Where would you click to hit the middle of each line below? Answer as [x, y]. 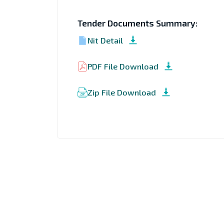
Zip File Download [121, 92]
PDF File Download [123, 66]
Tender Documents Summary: [137, 23]
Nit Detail [105, 40]
